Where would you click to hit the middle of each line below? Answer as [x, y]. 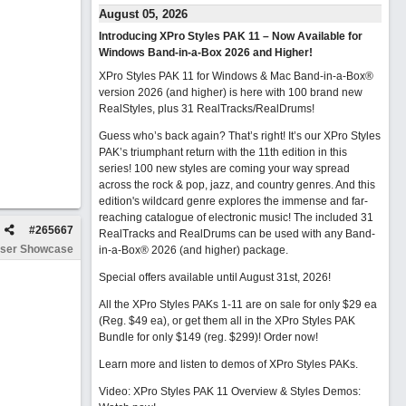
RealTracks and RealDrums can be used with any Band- [237, 234]
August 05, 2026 [143, 14]
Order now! [290, 337]
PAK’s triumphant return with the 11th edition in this [222, 152]
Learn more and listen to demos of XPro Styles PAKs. [228, 364]
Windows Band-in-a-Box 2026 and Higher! [205, 53]
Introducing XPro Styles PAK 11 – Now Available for [230, 36]
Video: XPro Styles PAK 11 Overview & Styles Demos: [229, 391]
